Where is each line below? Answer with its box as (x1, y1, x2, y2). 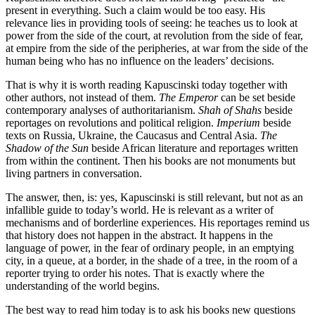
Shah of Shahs (198, 103, 262, 116)
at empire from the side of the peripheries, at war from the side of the (6, 41, 308, 54)
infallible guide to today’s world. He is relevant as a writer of (6, 203, 274, 216)
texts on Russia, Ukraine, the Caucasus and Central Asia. (6, 129, 260, 141)
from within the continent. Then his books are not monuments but (6, 154, 295, 167)
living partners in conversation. (6, 167, 142, 179)
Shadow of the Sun (6, 141, 89, 154)
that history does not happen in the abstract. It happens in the (6, 229, 273, 241)
